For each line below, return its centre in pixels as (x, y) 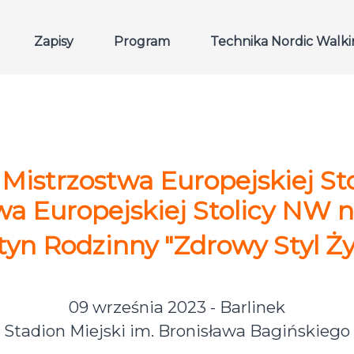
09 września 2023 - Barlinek (177, 307)
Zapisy (54, 41)
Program (142, 41)
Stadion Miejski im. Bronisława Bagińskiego (177, 331)
